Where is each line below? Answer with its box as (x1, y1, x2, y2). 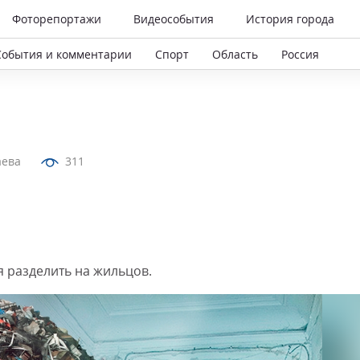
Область (212, 46, 258, 62)
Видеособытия (133, 11, 214, 27)
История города (246, 11, 334, 27)
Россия (281, 46, 319, 62)
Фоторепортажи (12, 11, 101, 27)
